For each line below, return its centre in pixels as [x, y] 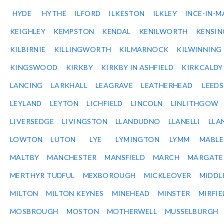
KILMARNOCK [144, 49]
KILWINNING [199, 49]
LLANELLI [184, 121]
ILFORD [88, 13]
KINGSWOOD [34, 67]
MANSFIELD [125, 157]
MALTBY [25, 157]
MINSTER [174, 193]
